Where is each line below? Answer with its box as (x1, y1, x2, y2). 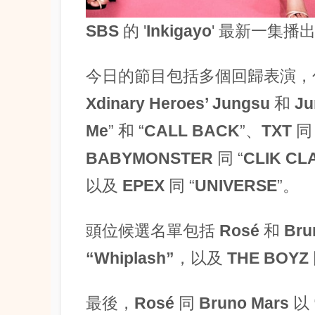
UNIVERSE (195, 176, 277, 195)
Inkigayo (146, 21, 212, 40)
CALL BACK (144, 121, 240, 140)
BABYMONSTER (86, 148, 217, 167)
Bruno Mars (195, 293, 293, 312)
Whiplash (94, 248, 166, 267)
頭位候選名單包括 (86, 221, 219, 240)
